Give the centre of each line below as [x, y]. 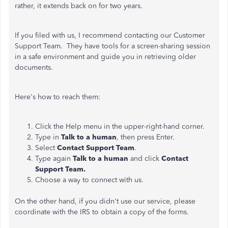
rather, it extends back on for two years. [79, 6]
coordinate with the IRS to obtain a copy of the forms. [102, 212]
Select [45, 148]
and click [144, 159]
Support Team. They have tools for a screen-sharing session [112, 46]
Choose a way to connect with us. [89, 180]
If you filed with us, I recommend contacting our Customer [110, 35]
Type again [53, 159]
